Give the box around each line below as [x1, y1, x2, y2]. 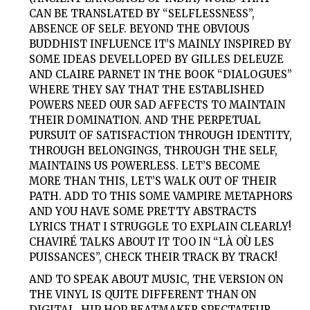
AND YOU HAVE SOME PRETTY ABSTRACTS [29, 204, 257, 218]
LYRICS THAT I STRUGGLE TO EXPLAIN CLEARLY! [29, 219, 292, 233]
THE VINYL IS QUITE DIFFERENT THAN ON [29, 288, 257, 302]
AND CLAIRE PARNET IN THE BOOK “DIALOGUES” [29, 67, 293, 81]
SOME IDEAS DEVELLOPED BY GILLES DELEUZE [29, 52, 284, 66]
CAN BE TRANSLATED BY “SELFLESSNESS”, [29, 6, 255, 20]
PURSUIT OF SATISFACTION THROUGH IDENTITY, [29, 128, 293, 142]
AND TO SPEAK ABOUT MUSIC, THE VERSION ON [29, 273, 284, 286]
